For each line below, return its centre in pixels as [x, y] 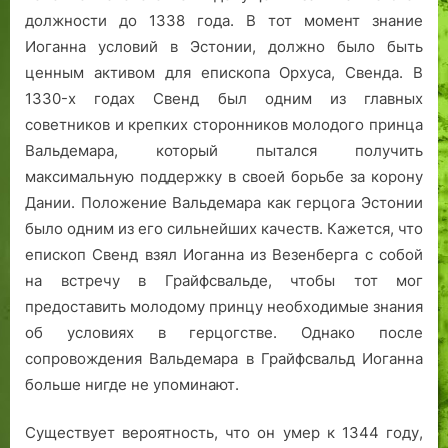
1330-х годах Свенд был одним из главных [224, 98]
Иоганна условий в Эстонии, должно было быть [224, 46]
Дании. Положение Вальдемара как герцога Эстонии [224, 202]
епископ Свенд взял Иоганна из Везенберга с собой [224, 254]
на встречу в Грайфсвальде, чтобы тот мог [224, 280]
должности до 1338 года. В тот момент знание [224, 20]
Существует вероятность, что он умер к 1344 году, [224, 433]
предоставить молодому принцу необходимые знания [224, 306]
